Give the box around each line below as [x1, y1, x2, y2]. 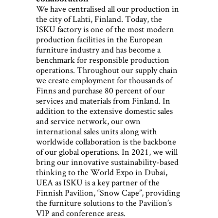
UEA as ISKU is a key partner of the [36, 177, 160, 188]
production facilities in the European [36, 34, 163, 45]
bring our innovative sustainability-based [36, 156, 179, 168]
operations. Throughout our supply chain [36, 64, 178, 76]
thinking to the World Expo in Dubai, [36, 166, 167, 178]
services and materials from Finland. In [36, 95, 170, 107]
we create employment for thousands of [36, 74, 172, 86]
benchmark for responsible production [36, 54, 169, 66]
